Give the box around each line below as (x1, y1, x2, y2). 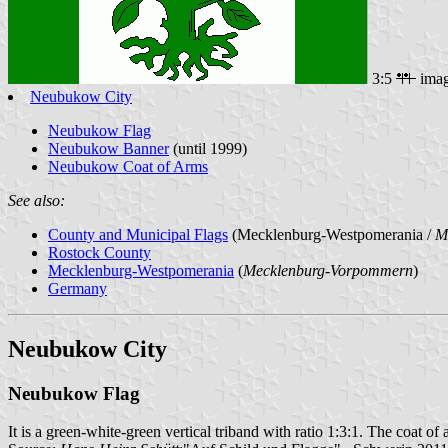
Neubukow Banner (48, 139, 169, 157)
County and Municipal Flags (48, 225, 228, 243)
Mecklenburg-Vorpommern (243, 261, 413, 279)
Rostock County (48, 243, 151, 261)
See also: (8, 191, 65, 209)
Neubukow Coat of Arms (48, 157, 208, 175)
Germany (48, 279, 107, 297)
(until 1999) (169, 139, 247, 157)
